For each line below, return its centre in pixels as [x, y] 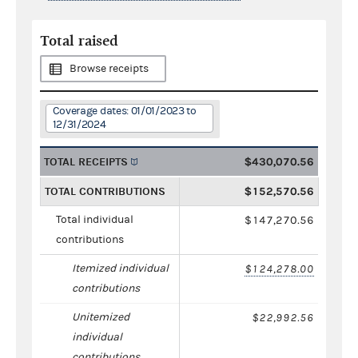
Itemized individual [120, 268]
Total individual [95, 219]
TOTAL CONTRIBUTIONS [105, 191]
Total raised [79, 41]
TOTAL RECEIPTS [86, 161]
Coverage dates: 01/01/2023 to [124, 111]
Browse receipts [109, 68]
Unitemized [101, 317]
